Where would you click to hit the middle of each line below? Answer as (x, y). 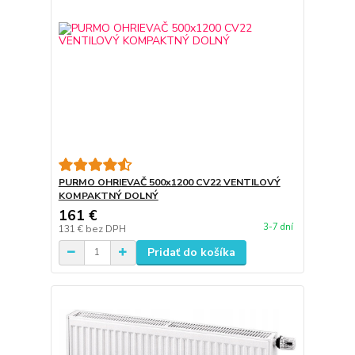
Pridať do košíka (191, 252)
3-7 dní (278, 227)
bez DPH (105, 229)
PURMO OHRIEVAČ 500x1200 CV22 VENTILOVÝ (169, 182)
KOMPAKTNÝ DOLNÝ (108, 195)
